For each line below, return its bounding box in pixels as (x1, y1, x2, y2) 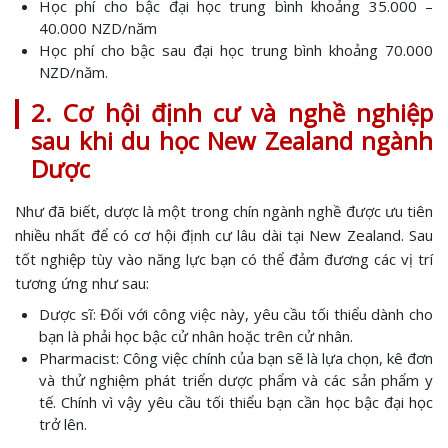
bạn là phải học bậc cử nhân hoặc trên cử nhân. (39, 326, 353, 346)
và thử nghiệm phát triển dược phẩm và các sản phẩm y (39, 370, 433, 390)
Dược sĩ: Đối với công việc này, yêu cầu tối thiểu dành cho (39, 304, 433, 324)
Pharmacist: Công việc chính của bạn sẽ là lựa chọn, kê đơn (39, 348, 433, 368)
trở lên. (39, 414, 87, 434)
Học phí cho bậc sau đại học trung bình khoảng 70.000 (39, 40, 433, 60)
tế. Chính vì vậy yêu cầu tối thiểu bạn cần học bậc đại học (39, 392, 433, 412)
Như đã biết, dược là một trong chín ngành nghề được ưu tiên (15, 201, 433, 221)
